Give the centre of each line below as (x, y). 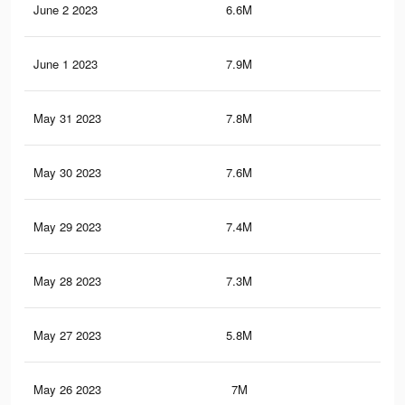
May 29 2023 (67, 227)
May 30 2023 (67, 173)
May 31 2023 (67, 118)
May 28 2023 (67, 281)
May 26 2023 (67, 390)
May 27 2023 (67, 335)
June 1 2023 (66, 64)
